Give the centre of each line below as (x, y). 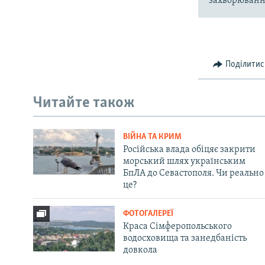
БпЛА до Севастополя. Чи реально (193, 173)
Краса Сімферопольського (177, 226)
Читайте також (84, 104)
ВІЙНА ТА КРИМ (152, 137)
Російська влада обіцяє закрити (189, 149)
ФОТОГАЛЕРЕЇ (148, 214)
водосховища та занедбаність (185, 238)
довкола (140, 250)
